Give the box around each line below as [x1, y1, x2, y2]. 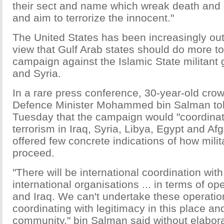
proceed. [12, 147, 54, 158]
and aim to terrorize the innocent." [12, 12, 174, 23]
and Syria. [12, 67, 61, 79]
